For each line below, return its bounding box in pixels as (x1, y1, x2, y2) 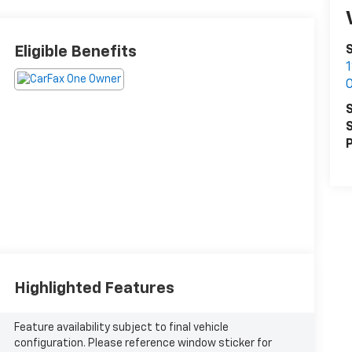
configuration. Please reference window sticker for (13, 338, 272, 350)
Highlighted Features (13, 280, 174, 296)
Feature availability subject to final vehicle (13, 322, 229, 334)
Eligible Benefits (13, 43, 137, 60)
